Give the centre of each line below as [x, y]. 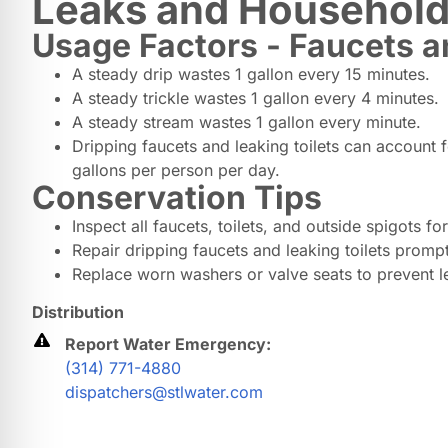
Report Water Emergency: [168, 344]
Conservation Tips [177, 197]
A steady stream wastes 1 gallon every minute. [246, 122]
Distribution [78, 312]
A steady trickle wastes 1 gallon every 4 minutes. [255, 98]
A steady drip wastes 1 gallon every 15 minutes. [251, 74]
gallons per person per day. [176, 170]
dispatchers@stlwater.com [164, 392]
